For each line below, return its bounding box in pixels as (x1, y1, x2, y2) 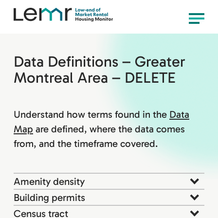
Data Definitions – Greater (14, 52, 185, 71)
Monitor (112, 38, 147, 50)
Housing (112, 23, 148, 35)
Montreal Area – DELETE (14, 68, 176, 87)
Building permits (14, 191, 85, 203)
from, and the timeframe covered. (14, 138, 158, 150)
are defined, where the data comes (33, 123, 185, 135)
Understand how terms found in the (14, 109, 169, 121)
